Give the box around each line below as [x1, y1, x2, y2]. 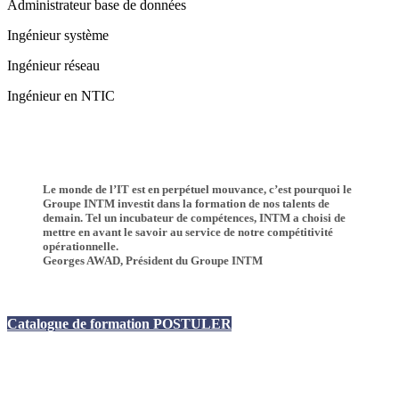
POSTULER [153, 316, 232, 332]
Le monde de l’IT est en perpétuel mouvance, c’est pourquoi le [43, 183, 352, 197]
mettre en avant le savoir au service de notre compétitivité [43, 225, 333, 240]
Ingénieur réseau [7, 57, 100, 73]
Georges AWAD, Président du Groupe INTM [43, 254, 263, 268]
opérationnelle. [43, 240, 118, 254]
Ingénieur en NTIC [7, 87, 115, 103]
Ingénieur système [7, 27, 109, 43]
